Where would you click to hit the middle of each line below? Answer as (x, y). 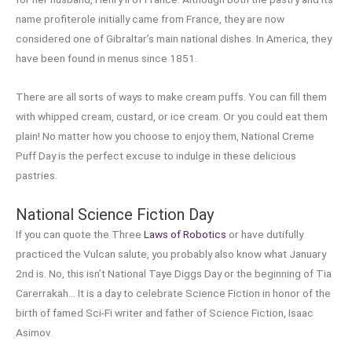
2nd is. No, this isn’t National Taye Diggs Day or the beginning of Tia (174, 274)
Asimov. (34, 333)
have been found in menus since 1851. (106, 59)
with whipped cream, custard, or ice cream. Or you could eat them (172, 117)
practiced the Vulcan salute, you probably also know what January (171, 254)
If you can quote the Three (80, 235)
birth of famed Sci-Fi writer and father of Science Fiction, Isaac (165, 313)
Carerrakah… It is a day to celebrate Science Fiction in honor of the (173, 293)
